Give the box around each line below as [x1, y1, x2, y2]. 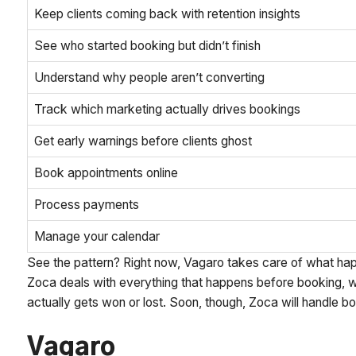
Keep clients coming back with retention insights [34, 6, 301, 21]
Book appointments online [34, 164, 179, 180]
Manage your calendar [34, 228, 161, 244]
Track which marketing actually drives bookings [34, 101, 301, 117]
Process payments [34, 196, 140, 212]
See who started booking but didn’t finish [34, 37, 261, 53]
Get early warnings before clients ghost [34, 133, 253, 149]
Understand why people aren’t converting [34, 69, 265, 85]
